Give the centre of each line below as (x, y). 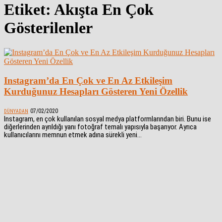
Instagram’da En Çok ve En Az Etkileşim (88, 80)
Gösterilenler (48, 28)
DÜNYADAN (16, 111)
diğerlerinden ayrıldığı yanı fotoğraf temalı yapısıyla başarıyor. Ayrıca (100, 127)
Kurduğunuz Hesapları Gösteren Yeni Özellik (96, 91)
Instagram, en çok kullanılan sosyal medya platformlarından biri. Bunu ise (108, 119)
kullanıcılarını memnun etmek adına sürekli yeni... (73, 135)
